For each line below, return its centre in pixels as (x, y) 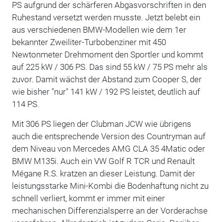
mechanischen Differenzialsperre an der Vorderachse (110, 210)
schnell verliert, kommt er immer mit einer (88, 198)
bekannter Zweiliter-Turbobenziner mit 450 (89, 42)
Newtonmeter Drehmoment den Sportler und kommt (107, 54)
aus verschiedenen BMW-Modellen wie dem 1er (99, 29)
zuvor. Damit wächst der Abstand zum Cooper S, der (107, 79)
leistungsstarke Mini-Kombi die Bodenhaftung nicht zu (110, 186)
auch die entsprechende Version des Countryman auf (109, 136)
